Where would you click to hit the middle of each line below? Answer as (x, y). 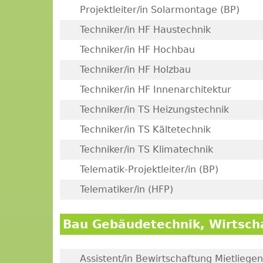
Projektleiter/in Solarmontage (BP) (159, 10)
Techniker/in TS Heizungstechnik (154, 109)
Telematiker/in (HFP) (126, 189)
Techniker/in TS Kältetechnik (145, 129)
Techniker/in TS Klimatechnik (146, 149)
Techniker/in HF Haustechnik (145, 30)
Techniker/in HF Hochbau (137, 50)
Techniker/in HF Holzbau (135, 70)
